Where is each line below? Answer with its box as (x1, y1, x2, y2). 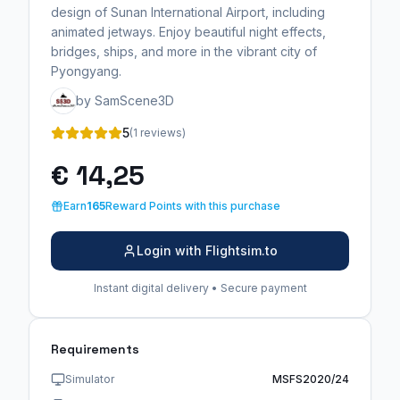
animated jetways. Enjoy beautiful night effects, (51, 23, 326, 39)
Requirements (51, 340, 139, 357)
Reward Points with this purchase (105, 198, 280, 212)
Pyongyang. (51, 62, 121, 79)
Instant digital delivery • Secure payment (93, 280, 307, 295)
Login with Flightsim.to (137, 242, 278, 258)
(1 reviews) (129, 125, 186, 139)
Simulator (65, 371, 114, 386)
